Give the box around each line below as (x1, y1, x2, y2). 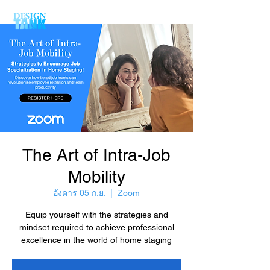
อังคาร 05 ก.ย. (53, 188, 105, 198)
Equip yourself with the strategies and (25, 210, 168, 219)
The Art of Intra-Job (22, 145, 171, 165)
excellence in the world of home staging (21, 235, 172, 245)
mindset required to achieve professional (19, 222, 174, 232)
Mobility (67, 167, 125, 186)
